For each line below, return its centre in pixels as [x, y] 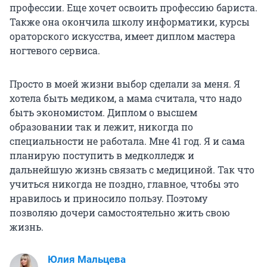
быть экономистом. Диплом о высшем [103, 113]
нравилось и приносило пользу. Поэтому [108, 198]
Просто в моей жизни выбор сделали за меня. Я [125, 84]
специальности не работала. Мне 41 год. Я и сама [127, 141]
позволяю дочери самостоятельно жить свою [120, 213]
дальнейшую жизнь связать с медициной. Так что [132, 170]
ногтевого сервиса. [55, 51]
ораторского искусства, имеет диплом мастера [122, 36]
